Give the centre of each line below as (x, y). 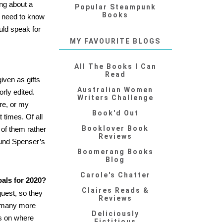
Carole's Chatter (115, 175)
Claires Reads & (115, 191)
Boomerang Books (115, 152)
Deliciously (115, 214)
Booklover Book (115, 129)
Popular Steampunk (115, 7)
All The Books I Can (115, 67)
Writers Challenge (115, 98)
